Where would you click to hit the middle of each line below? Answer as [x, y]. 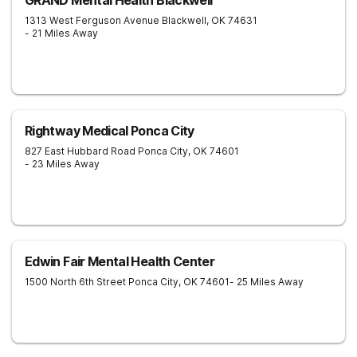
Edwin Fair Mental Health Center [120, 261]
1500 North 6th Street [75, 282]
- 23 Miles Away [62, 164]
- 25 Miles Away [267, 282]
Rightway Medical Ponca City [110, 131]
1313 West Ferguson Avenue [92, 20]
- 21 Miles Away [61, 33]
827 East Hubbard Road [80, 151]
